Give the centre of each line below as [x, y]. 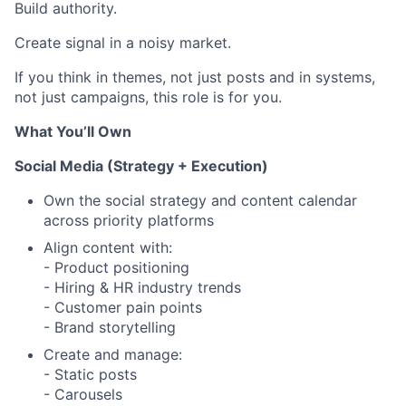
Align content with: [108, 248]
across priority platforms [129, 221]
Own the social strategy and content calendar [200, 201]
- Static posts [90, 375]
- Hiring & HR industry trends [142, 288]
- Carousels [83, 395]
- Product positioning [116, 268]
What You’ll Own [73, 132]
